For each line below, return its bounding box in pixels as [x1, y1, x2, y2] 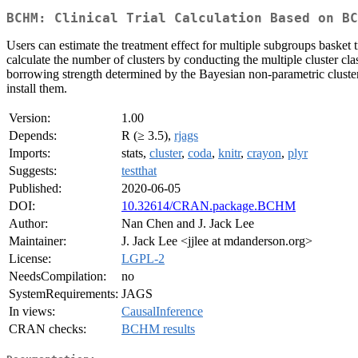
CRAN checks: [9, 322, 86, 336]
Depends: [9, 129, 57, 143]
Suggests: [9, 164, 57, 178]
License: [9, 252, 51, 266]
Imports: [9, 146, 50, 161]
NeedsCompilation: [9, 269, 106, 284]
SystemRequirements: [9, 287, 118, 301]
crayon [247, 146, 281, 161]
